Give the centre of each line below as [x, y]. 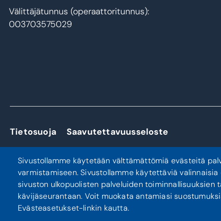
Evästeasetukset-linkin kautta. [74, 208]
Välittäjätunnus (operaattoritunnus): [79, 11]
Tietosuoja [33, 131]
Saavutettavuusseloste [117, 131]
